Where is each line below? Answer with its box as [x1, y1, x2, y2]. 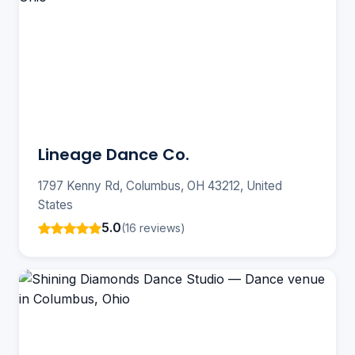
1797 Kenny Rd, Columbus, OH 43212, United [38, 178, 282, 194]
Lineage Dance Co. [38, 143, 189, 166]
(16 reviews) [121, 220, 185, 235]
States [38, 197, 73, 213]
